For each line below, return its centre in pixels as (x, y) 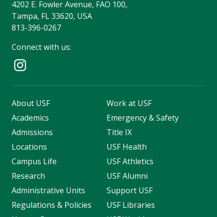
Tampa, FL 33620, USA (52, 16)
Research (28, 176)
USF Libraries (131, 205)
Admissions (32, 132)
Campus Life (34, 162)
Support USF (129, 191)
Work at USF (129, 103)
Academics (30, 118)
